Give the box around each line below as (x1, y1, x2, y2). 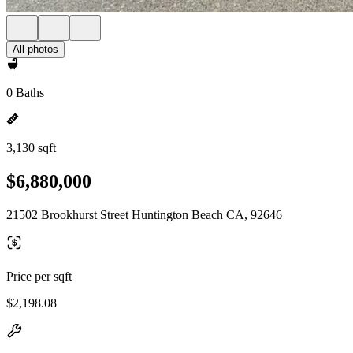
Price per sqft (6, 269, 72, 283)
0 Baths (6, 86, 44, 99)
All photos (13, 43, 58, 55)
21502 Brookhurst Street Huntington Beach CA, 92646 (6, 207, 282, 221)
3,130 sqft (6, 141, 56, 154)
